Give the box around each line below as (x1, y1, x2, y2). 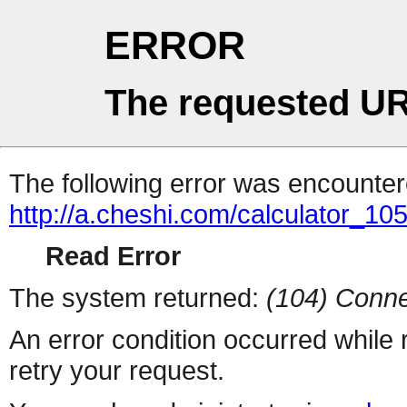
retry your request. (9, 355, 224, 386)
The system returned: (9, 283, 266, 313)
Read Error (45, 241, 181, 272)
